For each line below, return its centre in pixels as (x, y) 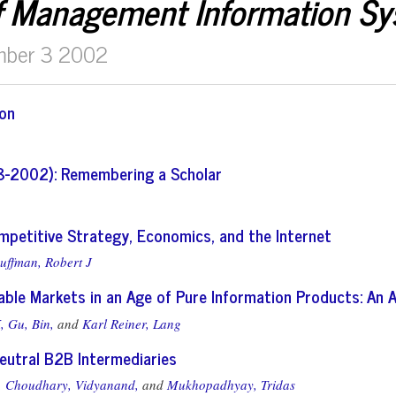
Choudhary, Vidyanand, (72, 385)
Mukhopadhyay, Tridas (231, 385)
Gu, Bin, (31, 323)
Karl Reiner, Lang (132, 323)
